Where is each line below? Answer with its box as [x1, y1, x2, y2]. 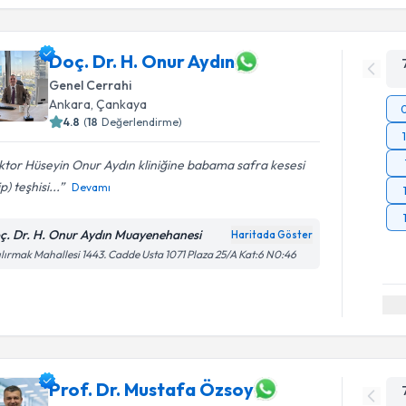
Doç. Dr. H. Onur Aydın [49, 50, 236, 72]
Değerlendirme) [101, 114, 183, 129]
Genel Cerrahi [49, 76, 132, 93]
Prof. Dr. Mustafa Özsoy [49, 377, 255, 401]
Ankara [49, 95, 92, 112]
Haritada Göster [231, 227, 314, 241]
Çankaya [96, 95, 148, 112]
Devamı [72, 179, 111, 194]
